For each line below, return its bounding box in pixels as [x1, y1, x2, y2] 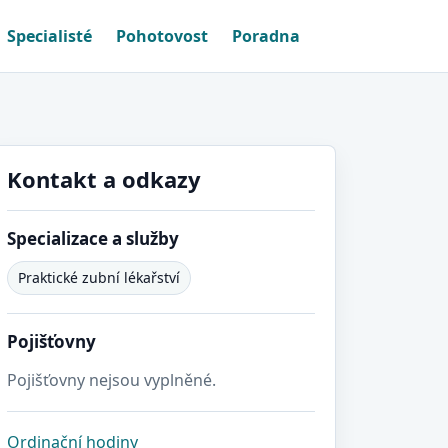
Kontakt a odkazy [7, 164, 201, 194]
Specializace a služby [7, 227, 179, 250]
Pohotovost [116, 24, 208, 47]
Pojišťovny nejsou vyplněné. [7, 369, 216, 391]
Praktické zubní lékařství [18, 268, 180, 287]
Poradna [232, 24, 300, 47]
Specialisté [7, 24, 92, 47]
